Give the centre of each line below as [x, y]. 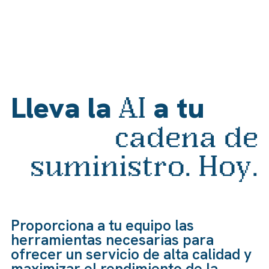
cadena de [187, 137]
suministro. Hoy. [144, 165]
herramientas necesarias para [112, 240]
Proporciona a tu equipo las [102, 225]
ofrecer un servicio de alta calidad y [131, 254]
